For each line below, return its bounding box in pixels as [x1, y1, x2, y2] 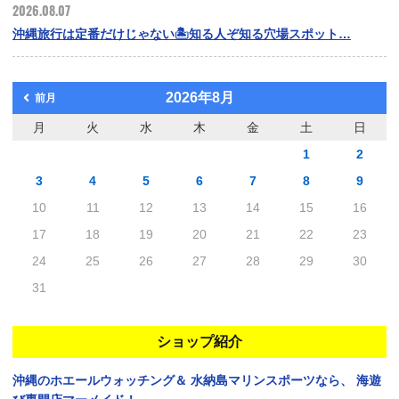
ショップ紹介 [157, 333, 242, 349]
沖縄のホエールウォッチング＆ [12, 372, 187, 387]
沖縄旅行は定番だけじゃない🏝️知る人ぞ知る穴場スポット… [12, 26, 351, 41]
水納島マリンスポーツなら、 [191, 372, 353, 387]
